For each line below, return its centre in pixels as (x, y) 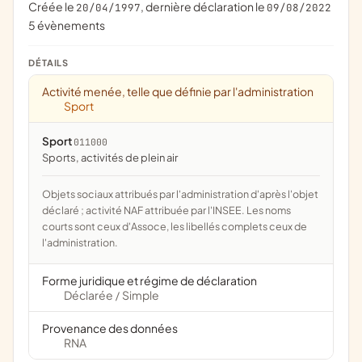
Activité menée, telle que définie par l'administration (178, 91)
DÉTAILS (49, 63)
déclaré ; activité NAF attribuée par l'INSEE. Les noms (166, 210)
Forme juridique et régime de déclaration (149, 280)
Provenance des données (110, 328)
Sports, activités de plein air (113, 158)
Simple (140, 295)
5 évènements (67, 25)
